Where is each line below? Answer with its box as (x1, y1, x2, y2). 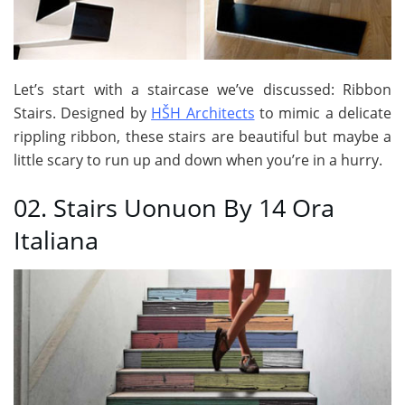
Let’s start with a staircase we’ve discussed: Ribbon (14, 79, 391, 99)
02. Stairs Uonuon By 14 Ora (14, 191, 334, 225)
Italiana (14, 223, 99, 258)
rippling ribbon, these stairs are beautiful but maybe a (14, 126, 391, 146)
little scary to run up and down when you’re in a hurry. (14, 149, 382, 170)
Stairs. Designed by (14, 102, 152, 123)
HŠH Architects (151, 102, 255, 123)
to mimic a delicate (254, 102, 391, 123)
